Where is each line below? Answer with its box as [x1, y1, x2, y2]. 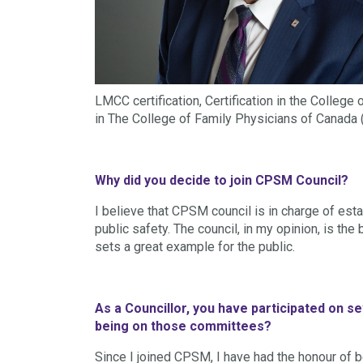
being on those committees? [95, 318, 271, 334]
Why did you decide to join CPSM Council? [95, 172, 348, 188]
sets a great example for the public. [95, 238, 295, 254]
